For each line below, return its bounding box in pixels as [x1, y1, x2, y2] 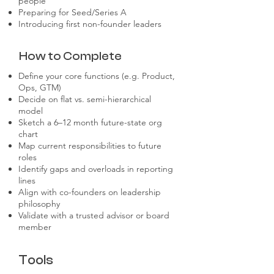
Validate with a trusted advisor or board [18, 210, 169, 221]
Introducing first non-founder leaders [18, 18, 161, 29]
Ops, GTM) [18, 82, 61, 93]
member [18, 221, 51, 232]
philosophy [18, 198, 60, 209]
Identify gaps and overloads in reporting [18, 163, 173, 174]
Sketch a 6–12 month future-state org [18, 117, 162, 128]
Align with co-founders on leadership [18, 187, 161, 198]
